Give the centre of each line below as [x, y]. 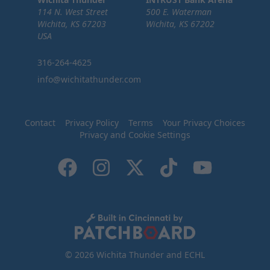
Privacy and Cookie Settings [135, 135]
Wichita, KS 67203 [72, 24]
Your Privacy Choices [204, 123]
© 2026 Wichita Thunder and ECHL [135, 255]
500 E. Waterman [179, 12]
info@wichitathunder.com [89, 80]
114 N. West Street [73, 12]
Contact [40, 123]
